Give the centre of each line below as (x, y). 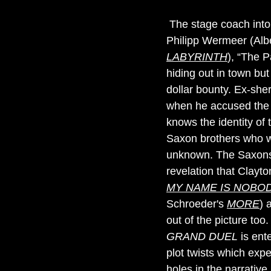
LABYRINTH (197, 57)
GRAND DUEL (202, 237)
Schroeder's (197, 204)
